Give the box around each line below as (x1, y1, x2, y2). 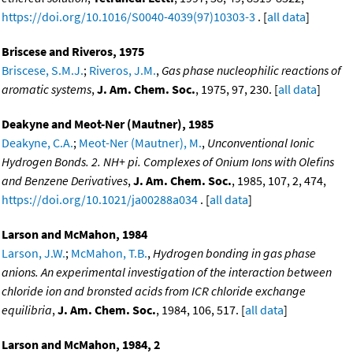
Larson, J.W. (2, 244, 65, 261)
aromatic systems (2, 80, 91, 97)
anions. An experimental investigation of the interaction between (2, 263, 332, 280)
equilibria (2, 301, 52, 318)
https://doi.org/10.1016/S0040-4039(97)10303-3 (2, 8, 255, 24)
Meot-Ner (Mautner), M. (79, 134, 202, 150)
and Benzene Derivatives (2, 172, 128, 188)
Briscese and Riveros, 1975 (2, 43, 144, 59)
